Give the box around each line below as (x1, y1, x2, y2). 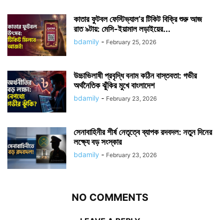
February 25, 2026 (106, 38, 156, 46)
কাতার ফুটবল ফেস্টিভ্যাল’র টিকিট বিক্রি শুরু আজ (74, 14, 202, 24)
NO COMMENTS (72, 191, 148, 203)
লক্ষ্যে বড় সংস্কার (74, 137, 122, 147)
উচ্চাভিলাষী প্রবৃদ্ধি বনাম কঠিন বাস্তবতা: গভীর (74, 70, 197, 81)
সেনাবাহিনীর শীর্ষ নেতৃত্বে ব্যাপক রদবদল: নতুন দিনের (74, 127, 212, 137)
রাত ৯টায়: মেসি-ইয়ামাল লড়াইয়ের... (74, 24, 170, 34)
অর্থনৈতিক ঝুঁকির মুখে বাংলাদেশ (74, 80, 155, 90)
